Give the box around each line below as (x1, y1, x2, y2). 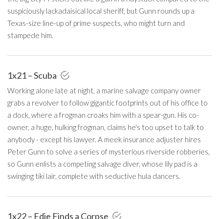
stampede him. (7, 30, 53, 40)
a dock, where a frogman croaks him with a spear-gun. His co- (7, 110, 199, 119)
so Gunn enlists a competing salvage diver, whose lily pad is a (7, 159, 197, 168)
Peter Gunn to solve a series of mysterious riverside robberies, (7, 147, 210, 156)
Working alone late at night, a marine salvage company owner (7, 86, 201, 95)
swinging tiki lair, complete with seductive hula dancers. (7, 171, 180, 180)
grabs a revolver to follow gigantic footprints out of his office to (7, 98, 208, 107)
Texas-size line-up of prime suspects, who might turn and (7, 18, 185, 27)
